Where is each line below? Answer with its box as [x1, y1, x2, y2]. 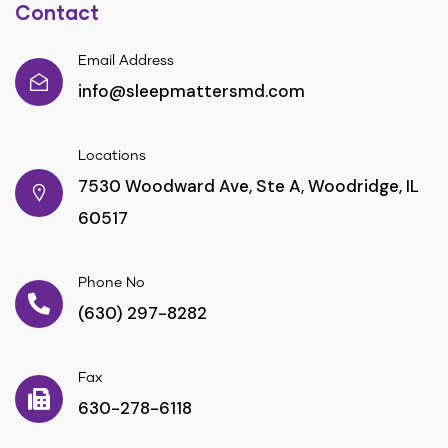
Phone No [78, 276, 145, 291]
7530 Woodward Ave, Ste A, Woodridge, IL [78, 175, 419, 198]
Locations [78, 149, 146, 164]
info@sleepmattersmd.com [78, 80, 305, 103]
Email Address [78, 54, 174, 69]
